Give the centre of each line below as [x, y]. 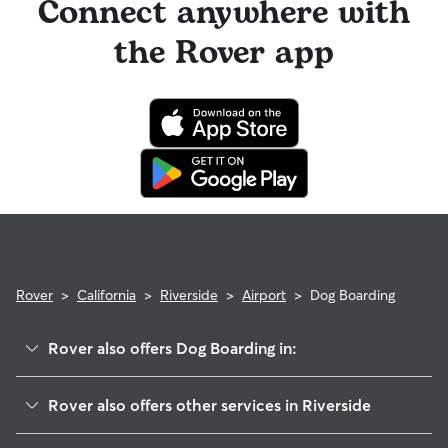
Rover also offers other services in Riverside [209, 405]
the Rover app [224, 53]
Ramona [73, 389]
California [106, 295]
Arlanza [71, 419]
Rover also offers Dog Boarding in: [172, 348]
